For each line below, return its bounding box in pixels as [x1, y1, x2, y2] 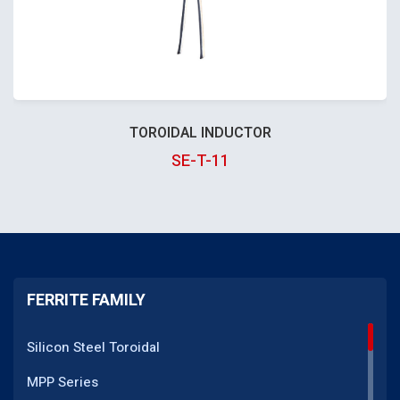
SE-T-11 [171, 148, 229, 173]
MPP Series [27, 371, 98, 392]
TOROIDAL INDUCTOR [129, 121, 271, 144]
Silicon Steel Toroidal [27, 337, 160, 357]
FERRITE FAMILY [27, 287, 146, 312]
